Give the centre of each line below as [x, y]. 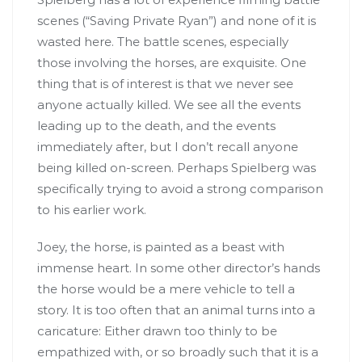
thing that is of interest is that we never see [165, 83]
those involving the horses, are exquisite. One [172, 62]
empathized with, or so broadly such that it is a [178, 351]
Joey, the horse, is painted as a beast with [161, 246]
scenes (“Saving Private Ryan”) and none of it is [177, 20]
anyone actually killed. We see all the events [169, 104]
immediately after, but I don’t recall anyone [168, 146]
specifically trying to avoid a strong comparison [180, 188]
